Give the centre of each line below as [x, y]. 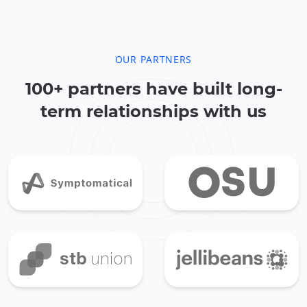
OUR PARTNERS [153, 59]
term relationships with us [153, 111]
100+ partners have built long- [153, 88]
